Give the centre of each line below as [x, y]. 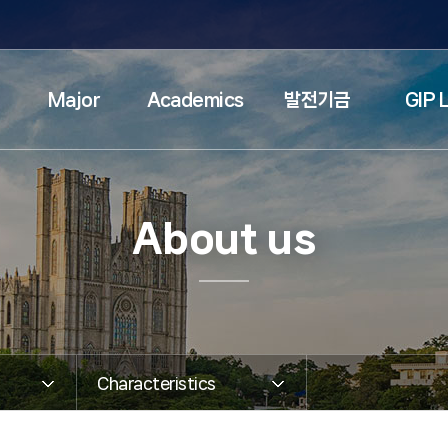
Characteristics [156, 382]
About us [224, 237]
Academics [196, 100]
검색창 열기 [342, 25]
